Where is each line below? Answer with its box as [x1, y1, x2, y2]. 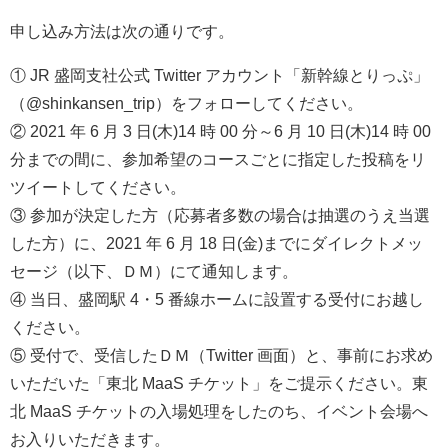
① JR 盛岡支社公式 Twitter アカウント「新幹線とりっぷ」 [10, 66, 429, 83]
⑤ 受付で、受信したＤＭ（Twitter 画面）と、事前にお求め [10, 346, 433, 363]
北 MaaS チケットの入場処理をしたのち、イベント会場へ [10, 402, 428, 419]
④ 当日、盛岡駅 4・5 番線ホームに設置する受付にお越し [10, 290, 424, 307]
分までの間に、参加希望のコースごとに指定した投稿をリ [10, 150, 426, 167]
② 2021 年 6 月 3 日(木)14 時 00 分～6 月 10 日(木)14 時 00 [10, 122, 431, 139]
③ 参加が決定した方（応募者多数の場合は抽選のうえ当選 [10, 206, 430, 223]
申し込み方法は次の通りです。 [10, 22, 234, 39]
